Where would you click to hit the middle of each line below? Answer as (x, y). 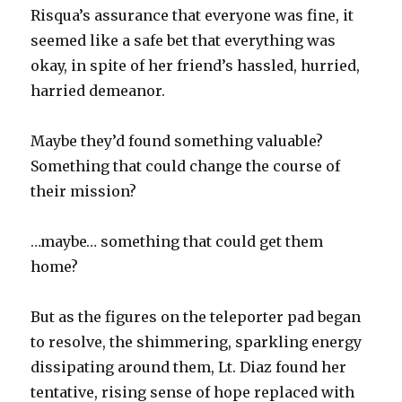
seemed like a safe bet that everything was (184, 41)
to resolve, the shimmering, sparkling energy (197, 342)
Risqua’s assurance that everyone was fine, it (192, 16)
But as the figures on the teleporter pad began (196, 317)
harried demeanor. (98, 91)
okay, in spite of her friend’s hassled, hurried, (196, 66)
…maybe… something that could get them (177, 242)
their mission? (84, 192)
